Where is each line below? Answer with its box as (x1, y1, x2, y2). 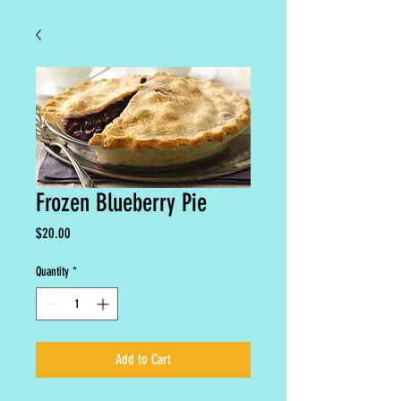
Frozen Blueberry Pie (36, 188, 207, 218)
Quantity (36, 264, 69, 279)
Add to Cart (115, 351, 171, 368)
